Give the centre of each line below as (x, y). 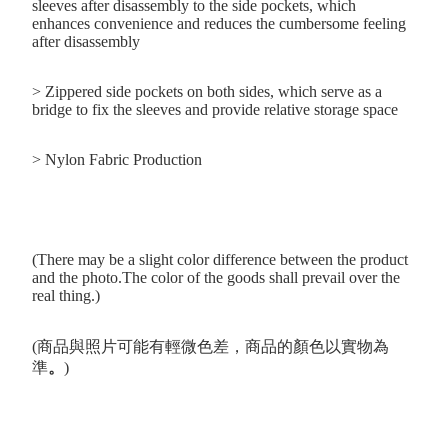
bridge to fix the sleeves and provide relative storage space (215, 110)
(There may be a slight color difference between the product (220, 260)
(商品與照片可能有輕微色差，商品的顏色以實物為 (210, 347)
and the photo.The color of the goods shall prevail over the (216, 278)
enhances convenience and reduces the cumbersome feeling (219, 24)
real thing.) (66, 296)
